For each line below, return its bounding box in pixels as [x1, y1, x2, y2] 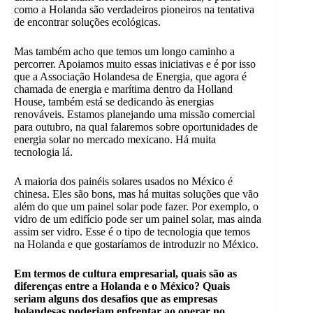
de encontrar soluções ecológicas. [14, 16, 161, 29]
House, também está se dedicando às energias [14, 96, 214, 108]
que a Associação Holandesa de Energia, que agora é [14, 71, 247, 83]
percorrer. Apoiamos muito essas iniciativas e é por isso [14, 58, 256, 71]
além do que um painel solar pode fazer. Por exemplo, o [14, 201, 259, 213]
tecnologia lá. [14, 146, 73, 159]
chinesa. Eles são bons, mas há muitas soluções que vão [14, 188, 259, 201]
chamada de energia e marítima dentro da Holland [14, 83, 233, 96]
